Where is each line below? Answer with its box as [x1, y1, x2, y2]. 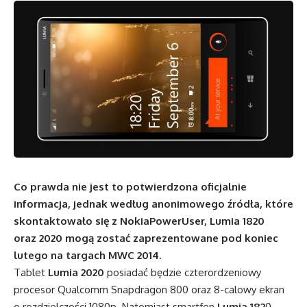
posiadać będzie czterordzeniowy [104, 266, 261, 280]
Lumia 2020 [48, 266, 104, 280]
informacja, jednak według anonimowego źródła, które [14, 197, 293, 211]
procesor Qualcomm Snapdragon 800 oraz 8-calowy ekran [14, 283, 284, 297]
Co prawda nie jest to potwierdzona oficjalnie [14, 180, 247, 194]
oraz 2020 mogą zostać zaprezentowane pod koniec [14, 232, 278, 245]
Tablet [14, 266, 48, 280]
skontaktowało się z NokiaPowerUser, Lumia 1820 [14, 214, 265, 228]
